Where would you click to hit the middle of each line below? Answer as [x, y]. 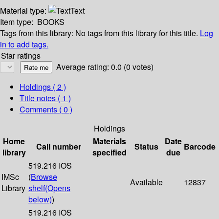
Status [146, 147]
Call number [59, 147]
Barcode [200, 147]
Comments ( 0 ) [46, 109]
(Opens [58, 188]
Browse [44, 177]
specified [109, 153]
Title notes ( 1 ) [45, 98]
